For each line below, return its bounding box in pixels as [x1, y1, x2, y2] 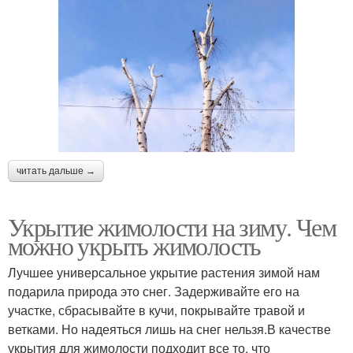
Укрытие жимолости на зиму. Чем [8, 209, 336, 243]
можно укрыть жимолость [8, 228, 261, 262]
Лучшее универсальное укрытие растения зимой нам [8, 262, 320, 281]
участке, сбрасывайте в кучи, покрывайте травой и [8, 300, 305, 319]
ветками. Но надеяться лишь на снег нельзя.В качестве [8, 319, 331, 338]
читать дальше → [17, 165, 95, 176]
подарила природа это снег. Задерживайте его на [8, 281, 299, 300]
